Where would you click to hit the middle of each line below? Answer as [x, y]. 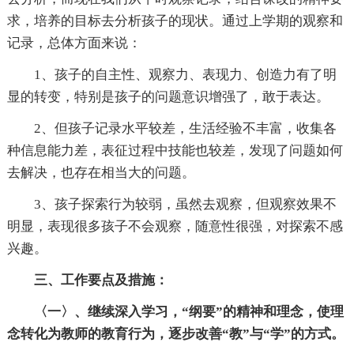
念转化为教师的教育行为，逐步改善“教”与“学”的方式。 [175, 334]
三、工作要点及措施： [101, 280]
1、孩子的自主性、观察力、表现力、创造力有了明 [185, 75]
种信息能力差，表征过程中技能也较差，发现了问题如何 [175, 151]
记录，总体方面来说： [74, 43]
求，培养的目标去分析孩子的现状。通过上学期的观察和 [175, 21]
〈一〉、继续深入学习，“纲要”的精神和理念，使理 [188, 312]
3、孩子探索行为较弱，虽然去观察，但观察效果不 [185, 204]
